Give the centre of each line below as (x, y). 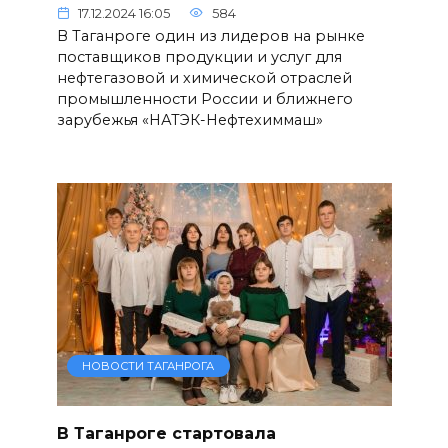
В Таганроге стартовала (166, 433)
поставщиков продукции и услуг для (199, 57)
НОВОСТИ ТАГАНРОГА (148, 366)
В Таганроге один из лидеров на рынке (210, 36)
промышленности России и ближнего (204, 99)
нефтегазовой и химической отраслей (204, 78)
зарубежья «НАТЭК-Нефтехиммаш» (189, 120)
